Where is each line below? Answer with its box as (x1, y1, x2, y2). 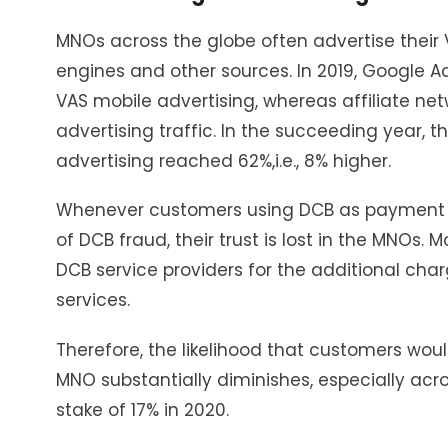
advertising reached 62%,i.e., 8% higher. (56, 148, 391, 173)
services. (56, 288, 130, 313)
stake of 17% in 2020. (56, 397, 229, 422)
